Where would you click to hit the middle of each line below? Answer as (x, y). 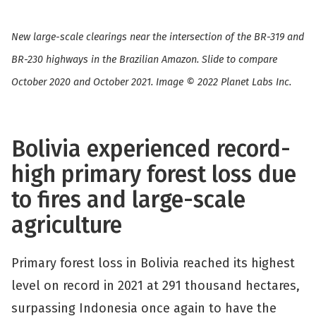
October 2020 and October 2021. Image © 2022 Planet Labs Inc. (151, 82)
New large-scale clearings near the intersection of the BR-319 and (158, 37)
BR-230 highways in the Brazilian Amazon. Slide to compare (144, 60)
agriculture (69, 225)
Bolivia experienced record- (151, 149)
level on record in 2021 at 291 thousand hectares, (156, 286)
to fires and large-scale (128, 200)
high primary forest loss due (154, 174)
